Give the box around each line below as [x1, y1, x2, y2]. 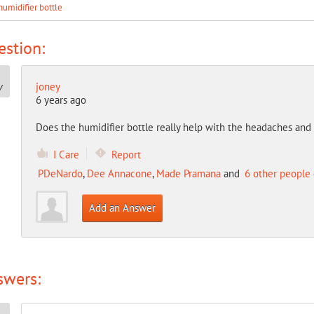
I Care [53, 148, 79, 161]
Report [111, 148, 141, 161]
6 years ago [35, 93, 86, 107]
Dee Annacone [86, 167, 152, 180]
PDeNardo [37, 167, 83, 180]
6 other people [244, 167, 310, 180]
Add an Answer [88, 201, 156, 214]
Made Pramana [156, 167, 221, 180]
